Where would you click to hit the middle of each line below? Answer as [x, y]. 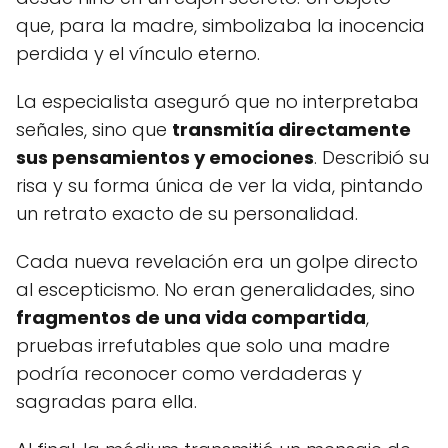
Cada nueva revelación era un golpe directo [217, 261]
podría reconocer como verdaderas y [189, 373]
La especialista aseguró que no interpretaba [217, 101]
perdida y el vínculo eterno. [138, 53]
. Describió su [371, 157]
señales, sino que [94, 129]
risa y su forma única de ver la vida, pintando [219, 185]
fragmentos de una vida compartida [191, 317]
